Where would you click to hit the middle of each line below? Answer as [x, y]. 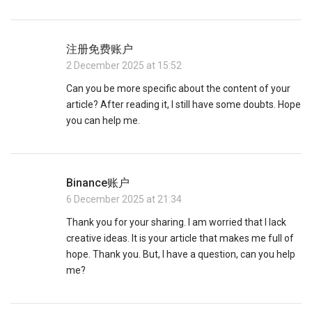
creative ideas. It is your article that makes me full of [180, 239]
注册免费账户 [100, 49]
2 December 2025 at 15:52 [124, 66]
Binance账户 [98, 183]
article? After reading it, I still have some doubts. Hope [184, 105]
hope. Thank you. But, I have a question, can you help [181, 255]
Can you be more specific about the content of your [179, 89]
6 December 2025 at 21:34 [124, 200]
